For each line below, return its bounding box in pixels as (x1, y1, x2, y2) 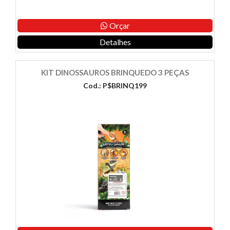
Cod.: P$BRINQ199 (83, 81, 147, 90)
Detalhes (99, 37, 131, 47)
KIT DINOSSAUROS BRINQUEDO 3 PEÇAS (41, 68, 189, 78)
